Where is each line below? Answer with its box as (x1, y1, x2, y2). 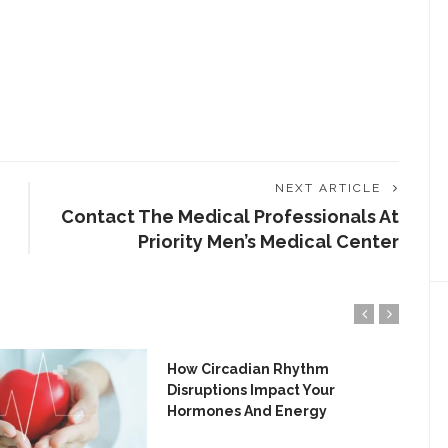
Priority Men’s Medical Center (138, 231, 399, 252)
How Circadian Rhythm (167, 361, 329, 377)
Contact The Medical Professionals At (61, 206, 399, 227)
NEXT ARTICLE (275, 181, 381, 195)
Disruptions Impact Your (167, 382, 335, 398)
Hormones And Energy (167, 403, 327, 419)
